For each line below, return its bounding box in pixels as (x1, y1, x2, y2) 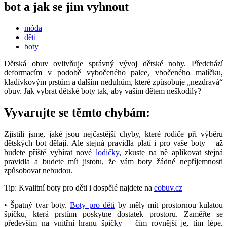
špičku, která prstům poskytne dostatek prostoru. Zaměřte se (4, 209, 223, 218)
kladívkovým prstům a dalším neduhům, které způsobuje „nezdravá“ (4, 77, 223, 86)
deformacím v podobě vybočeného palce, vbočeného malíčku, (4, 68, 223, 77)
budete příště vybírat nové (4, 147, 96, 157)
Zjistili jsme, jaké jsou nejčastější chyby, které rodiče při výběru (4, 129, 223, 138)
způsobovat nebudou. (4, 166, 72, 175)
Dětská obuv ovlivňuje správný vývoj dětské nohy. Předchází (4, 59, 223, 68)
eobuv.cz (154, 183, 182, 192)
